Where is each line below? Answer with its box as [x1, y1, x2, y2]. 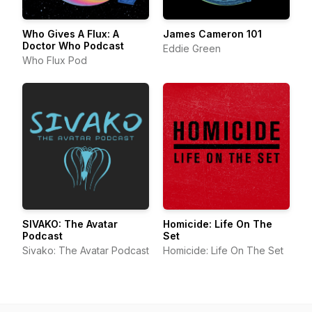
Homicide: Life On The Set [163, 244, 283, 256]
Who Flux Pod [22, 54, 87, 66]
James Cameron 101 [163, 28, 262, 40]
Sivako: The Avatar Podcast [22, 244, 149, 256]
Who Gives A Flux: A [22, 28, 119, 40]
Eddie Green [163, 42, 221, 54]
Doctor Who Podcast [22, 40, 124, 52]
